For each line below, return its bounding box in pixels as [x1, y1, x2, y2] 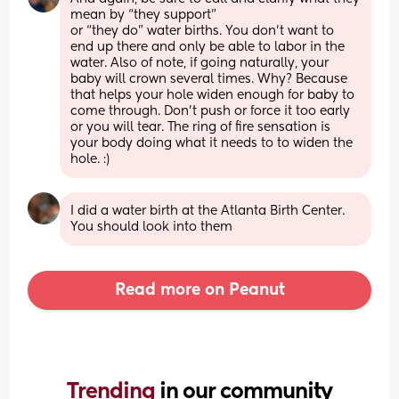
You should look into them [70, 220, 233, 233]
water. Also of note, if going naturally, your [70, 56, 330, 69]
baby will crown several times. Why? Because [70, 72, 348, 85]
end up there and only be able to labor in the [70, 40, 346, 53]
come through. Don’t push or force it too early [70, 104, 351, 118]
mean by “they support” [70, 8, 217, 21]
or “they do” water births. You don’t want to [70, 24, 335, 37]
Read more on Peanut [114, 281, 285, 298]
